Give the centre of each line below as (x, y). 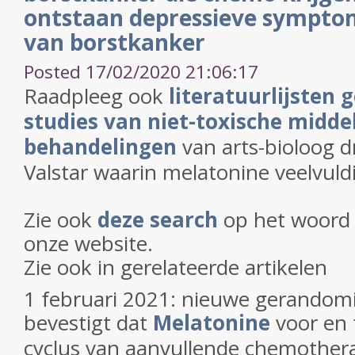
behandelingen (100, 147)
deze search (158, 219)
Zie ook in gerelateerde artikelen (176, 267)
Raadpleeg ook (96, 96)
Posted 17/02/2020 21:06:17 (141, 72)
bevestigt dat (88, 323)
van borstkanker (115, 42)
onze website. (88, 243)
